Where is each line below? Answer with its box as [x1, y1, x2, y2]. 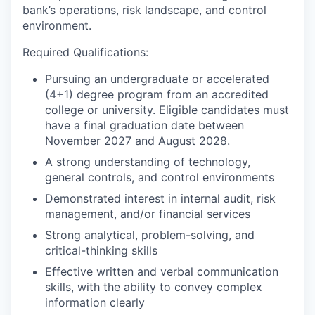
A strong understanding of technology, [45, 155, 250, 169]
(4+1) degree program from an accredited [45, 87, 269, 101]
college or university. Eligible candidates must [45, 103, 289, 117]
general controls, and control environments [45, 170, 274, 184]
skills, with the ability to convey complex [45, 280, 262, 294]
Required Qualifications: [22, 45, 148, 59]
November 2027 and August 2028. [45, 134, 230, 148]
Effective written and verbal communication [45, 264, 278, 278]
